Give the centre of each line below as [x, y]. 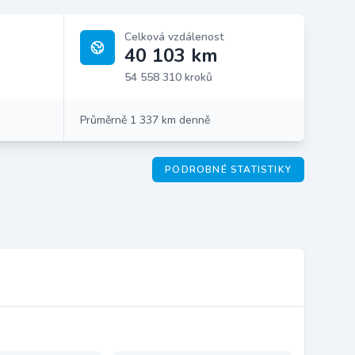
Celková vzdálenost [174, 37]
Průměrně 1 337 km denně [145, 120]
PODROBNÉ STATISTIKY [228, 170]
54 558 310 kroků [168, 77]
